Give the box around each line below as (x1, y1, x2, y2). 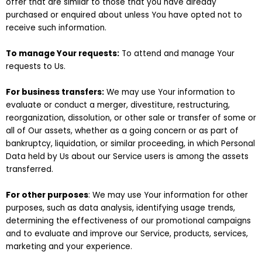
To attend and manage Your (119, 47, 235, 59)
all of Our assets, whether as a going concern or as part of (6, 125, 239, 136)
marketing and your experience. (6, 240, 132, 252)
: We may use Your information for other (88, 189, 248, 201)
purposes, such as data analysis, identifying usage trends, (6, 202, 235, 213)
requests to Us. (6, 60, 65, 72)
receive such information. (6, 22, 106, 33)
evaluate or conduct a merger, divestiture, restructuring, (6, 99, 230, 111)
